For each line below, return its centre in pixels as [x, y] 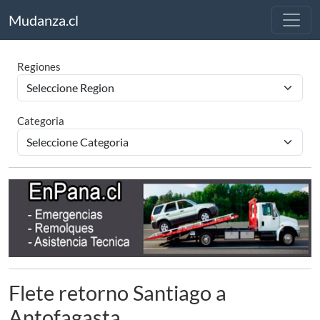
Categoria [41, 121]
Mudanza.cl [44, 20]
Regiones [39, 66]
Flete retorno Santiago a [117, 292]
